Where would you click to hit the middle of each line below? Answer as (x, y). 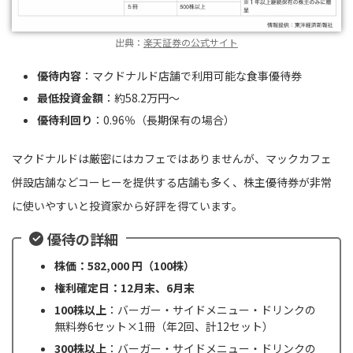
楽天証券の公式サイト (191, 43)
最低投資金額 (70, 97)
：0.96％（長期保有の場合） (163, 119)
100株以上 (80, 309)
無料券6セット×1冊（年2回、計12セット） (164, 326)
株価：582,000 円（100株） (124, 265)
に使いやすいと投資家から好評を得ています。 (127, 206)
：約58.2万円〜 (141, 97)
